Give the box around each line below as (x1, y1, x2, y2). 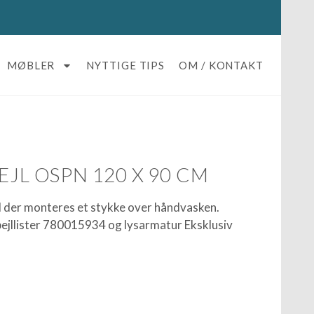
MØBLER (6, 59, 55, 71)
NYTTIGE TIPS (86, 59, 165, 71)
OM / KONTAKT (179, 59, 264, 71)
